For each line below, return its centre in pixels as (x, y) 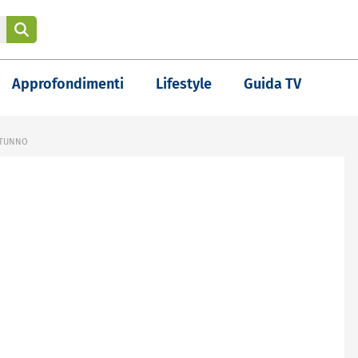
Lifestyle (184, 84)
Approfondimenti (68, 84)
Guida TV (272, 84)
